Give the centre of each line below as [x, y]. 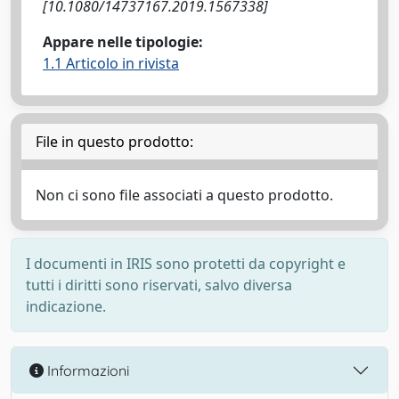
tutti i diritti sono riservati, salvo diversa [159, 285]
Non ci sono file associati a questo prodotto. [184, 195]
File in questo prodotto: [114, 142]
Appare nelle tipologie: [123, 42]
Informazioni [86, 370]
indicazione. [66, 306]
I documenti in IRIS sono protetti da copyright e [186, 264]
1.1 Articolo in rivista [111, 63]
